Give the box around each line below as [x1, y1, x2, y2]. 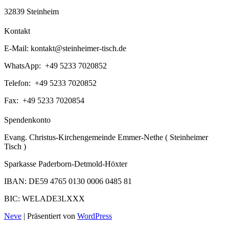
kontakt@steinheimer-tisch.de [31, 43, 126, 53]
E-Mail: [4, 43, 31, 53]
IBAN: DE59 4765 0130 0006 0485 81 [4, 176, 132, 186]
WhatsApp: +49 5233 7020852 [4, 61, 107, 70]
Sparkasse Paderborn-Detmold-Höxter [4, 159, 127, 168]
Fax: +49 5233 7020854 [4, 96, 84, 105]
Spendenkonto [4, 115, 51, 124]
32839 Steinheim [4, 7, 59, 16]
